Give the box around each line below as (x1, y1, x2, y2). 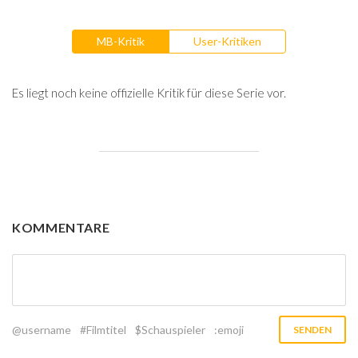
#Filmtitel (80, 323, 126, 336)
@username (12, 323, 71, 336)
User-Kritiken (193, 34, 261, 48)
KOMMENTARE (12, 220, 110, 235)
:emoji (214, 323, 244, 336)
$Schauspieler (135, 323, 205, 336)
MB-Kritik (97, 34, 145, 48)
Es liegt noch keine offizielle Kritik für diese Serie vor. (12, 86, 286, 100)
